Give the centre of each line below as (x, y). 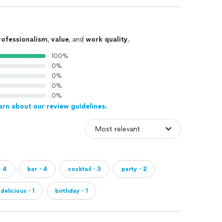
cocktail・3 (84, 169)
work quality (107, 39)
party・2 (134, 169)
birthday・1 (71, 191)
